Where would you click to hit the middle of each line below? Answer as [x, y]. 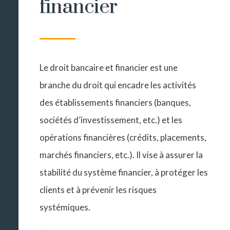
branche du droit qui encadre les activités [118, 85]
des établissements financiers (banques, [116, 103]
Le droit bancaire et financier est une [109, 68]
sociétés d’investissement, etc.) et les [111, 120]
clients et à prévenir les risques [98, 190]
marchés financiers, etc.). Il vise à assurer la [121, 155]
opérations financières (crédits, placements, [123, 138]
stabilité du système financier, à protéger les [124, 172]
